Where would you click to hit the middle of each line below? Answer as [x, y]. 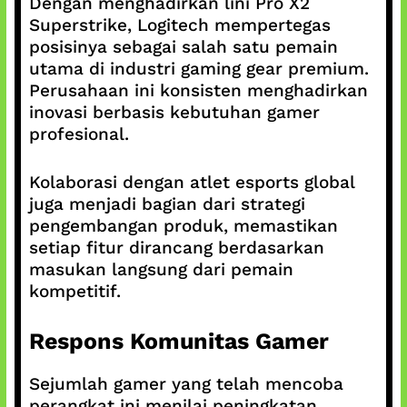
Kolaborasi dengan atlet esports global [191, 182]
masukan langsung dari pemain [161, 269]
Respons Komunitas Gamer [179, 341]
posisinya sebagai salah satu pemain [183, 47]
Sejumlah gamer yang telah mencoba [186, 384]
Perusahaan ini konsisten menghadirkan [198, 90]
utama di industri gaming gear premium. [199, 69]
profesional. [79, 134]
